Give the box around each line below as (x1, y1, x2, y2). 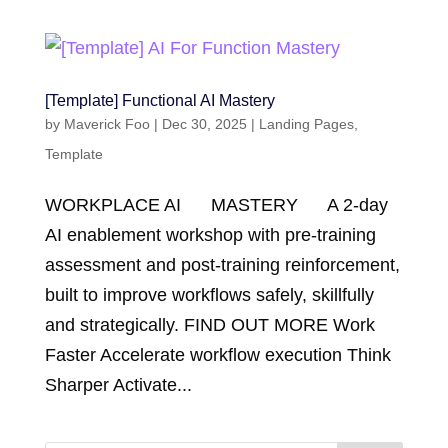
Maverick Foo (63, 116, 150, 132)
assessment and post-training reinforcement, (44, 255, 400, 275)
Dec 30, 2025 (161, 116, 247, 132)
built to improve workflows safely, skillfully (44, 285, 374, 305)
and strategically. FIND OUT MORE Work (44, 315, 375, 335)
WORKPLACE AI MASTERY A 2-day (44, 195, 388, 215)
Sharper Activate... (44, 375, 192, 395)
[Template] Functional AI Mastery (44, 92, 275, 109)
